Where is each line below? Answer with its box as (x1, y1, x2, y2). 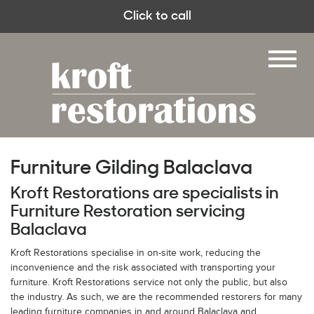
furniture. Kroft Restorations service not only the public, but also (11, 276, 287, 288)
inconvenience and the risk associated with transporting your (11, 261, 275, 273)
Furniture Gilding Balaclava (11, 159, 252, 179)
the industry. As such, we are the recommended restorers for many (11, 291, 302, 303)
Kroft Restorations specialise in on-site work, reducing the (11, 247, 261, 259)
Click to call (123, 10, 191, 23)
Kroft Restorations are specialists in (11, 186, 279, 203)
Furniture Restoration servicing (11, 204, 245, 221)
